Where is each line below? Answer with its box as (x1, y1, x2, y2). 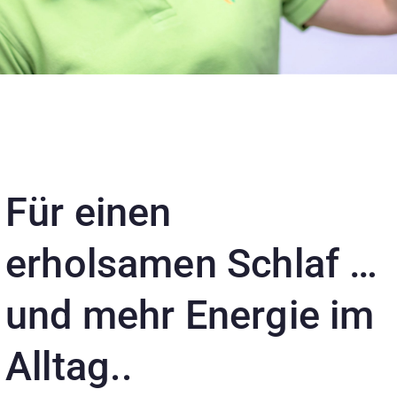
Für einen (5, 189, 172, 236)
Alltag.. (5, 343, 134, 390)
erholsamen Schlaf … (5, 240, 378, 287)
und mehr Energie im (5, 292, 375, 339)
